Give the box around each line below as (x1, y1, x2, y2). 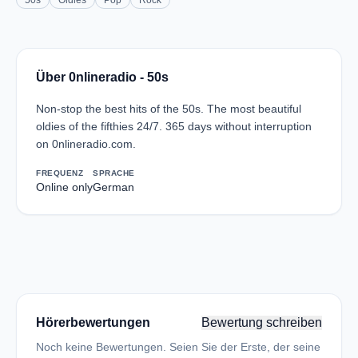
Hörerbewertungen (36, 316, 150, 329)
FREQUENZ (36, 169, 83, 177)
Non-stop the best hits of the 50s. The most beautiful (36, 102, 301, 115)
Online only (36, 181, 93, 193)
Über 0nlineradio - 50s (36, 70, 169, 84)
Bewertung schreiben (201, 316, 322, 329)
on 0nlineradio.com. (36, 137, 136, 150)
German (93, 181, 134, 193)
